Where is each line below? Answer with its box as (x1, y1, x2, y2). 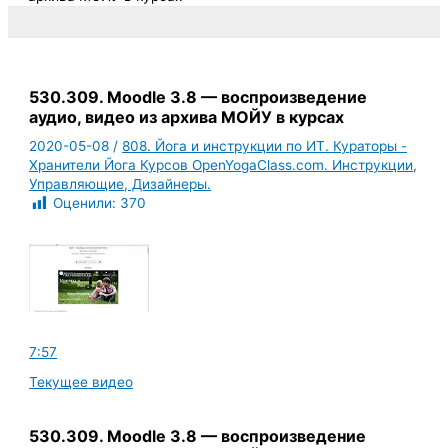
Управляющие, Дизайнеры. (29, 176, 212, 193)
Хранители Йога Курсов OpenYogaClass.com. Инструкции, (29, 157, 418, 174)
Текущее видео (29, 373, 134, 390)
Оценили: (53, 195, 117, 212)
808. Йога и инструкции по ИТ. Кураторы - (122, 138, 408, 155)
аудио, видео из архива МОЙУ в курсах (29, 107, 345, 128)
